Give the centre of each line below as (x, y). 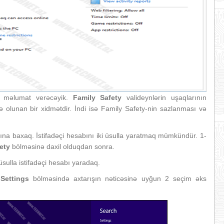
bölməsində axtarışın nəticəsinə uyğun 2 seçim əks (118, 178)
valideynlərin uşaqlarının (164, 97)
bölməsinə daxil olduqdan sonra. (62, 146)
